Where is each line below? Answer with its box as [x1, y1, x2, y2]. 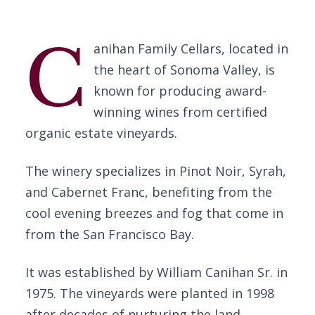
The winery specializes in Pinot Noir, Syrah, [25, 162, 286, 179]
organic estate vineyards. [25, 124, 177, 141]
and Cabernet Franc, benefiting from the [25, 184, 272, 200]
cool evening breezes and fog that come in [25, 205, 283, 221]
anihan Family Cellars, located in [93, 40, 288, 57]
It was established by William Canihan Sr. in [25, 264, 288, 281]
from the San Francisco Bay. [25, 226, 194, 243]
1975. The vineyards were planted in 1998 [25, 285, 274, 302]
